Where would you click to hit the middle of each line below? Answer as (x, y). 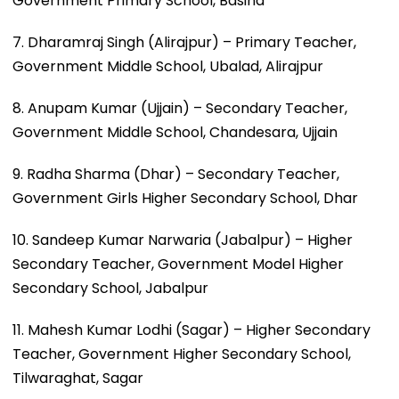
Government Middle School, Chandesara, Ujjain (175, 132)
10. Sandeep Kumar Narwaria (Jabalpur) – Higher (183, 240)
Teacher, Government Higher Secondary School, (182, 354)
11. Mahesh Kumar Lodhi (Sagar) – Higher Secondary (191, 330)
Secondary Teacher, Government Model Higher (178, 264)
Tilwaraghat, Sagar (78, 378)
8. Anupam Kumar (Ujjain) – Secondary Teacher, (180, 108)
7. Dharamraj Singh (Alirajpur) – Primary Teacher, (184, 42)
